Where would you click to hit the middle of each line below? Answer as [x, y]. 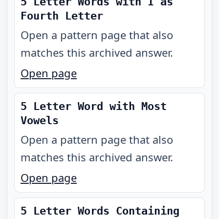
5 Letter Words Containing [100, 211]
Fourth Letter [62, 16]
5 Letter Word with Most [94, 106]
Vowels [40, 120]
